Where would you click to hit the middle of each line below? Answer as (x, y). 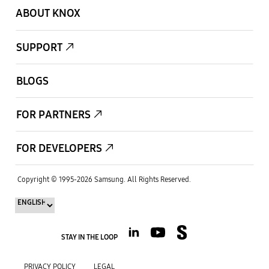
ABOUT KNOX (48, 13)
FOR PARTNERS (53, 114)
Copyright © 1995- (47, 179)
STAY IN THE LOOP (89, 237)
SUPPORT (39, 47)
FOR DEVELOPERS (59, 148)
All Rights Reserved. (159, 179)
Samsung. (110, 179)
